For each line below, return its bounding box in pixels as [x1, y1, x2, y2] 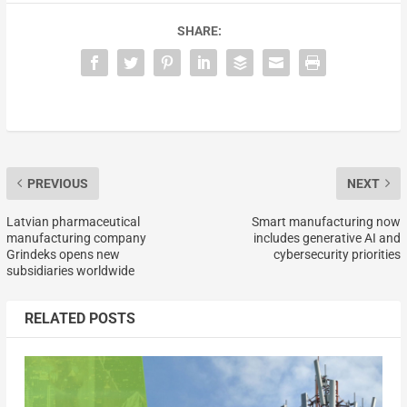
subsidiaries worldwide [5, 263, 134, 278]
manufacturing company [5, 230, 146, 245]
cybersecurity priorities [273, 246, 402, 262]
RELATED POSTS [24, 309, 135, 327]
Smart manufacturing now [252, 213, 402, 229]
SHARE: [176, 23, 222, 38]
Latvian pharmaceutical [5, 213, 140, 229]
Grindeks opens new [5, 246, 120, 262]
